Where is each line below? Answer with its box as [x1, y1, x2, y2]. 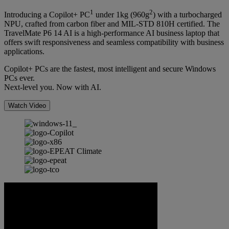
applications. [4, 47, 44, 56]
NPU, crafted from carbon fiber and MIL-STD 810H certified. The [4, 19, 220, 29]
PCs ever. [4, 74, 35, 83]
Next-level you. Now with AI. [4, 83, 101, 92]
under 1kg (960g [94, 10, 149, 19]
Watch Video [8, 102, 46, 110]
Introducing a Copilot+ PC [4, 10, 90, 19]
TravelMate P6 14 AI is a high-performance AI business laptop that [4, 29, 219, 38]
